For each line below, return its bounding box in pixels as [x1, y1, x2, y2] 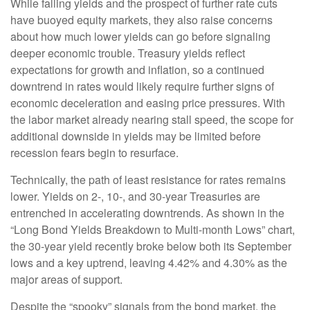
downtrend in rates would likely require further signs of [10, 78, 274, 95]
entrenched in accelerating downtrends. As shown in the [10, 205, 284, 221]
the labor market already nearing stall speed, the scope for [10, 111, 293, 128]
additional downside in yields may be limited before [10, 128, 261, 145]
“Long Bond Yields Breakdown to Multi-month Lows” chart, [10, 221, 295, 238]
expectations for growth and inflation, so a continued [10, 62, 264, 78]
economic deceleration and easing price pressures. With [10, 95, 285, 111]
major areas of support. [10, 271, 122, 288]
